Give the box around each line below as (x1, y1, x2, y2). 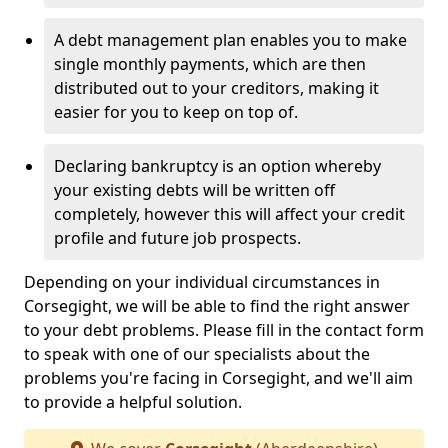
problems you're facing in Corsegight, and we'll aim (24, 367, 413, 389)
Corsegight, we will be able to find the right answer (24, 295, 410, 317)
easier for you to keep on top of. (54, 101, 298, 123)
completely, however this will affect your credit (54, 203, 405, 225)
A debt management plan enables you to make (54, 29, 407, 51)
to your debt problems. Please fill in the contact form (24, 319, 424, 341)
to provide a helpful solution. (24, 391, 242, 413)
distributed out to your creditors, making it (54, 77, 379, 99)
